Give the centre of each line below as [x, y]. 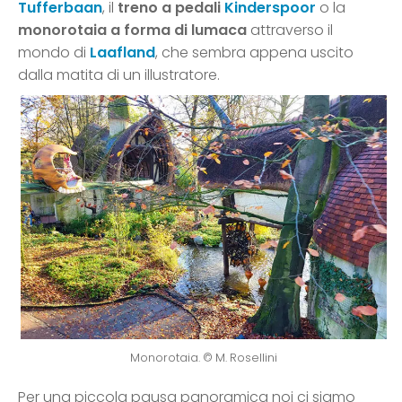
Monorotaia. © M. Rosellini [203, 358]
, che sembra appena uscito [254, 53]
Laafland [122, 53]
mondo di [54, 53]
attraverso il [290, 31]
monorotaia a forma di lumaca [132, 31]
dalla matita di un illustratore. [119, 75]
